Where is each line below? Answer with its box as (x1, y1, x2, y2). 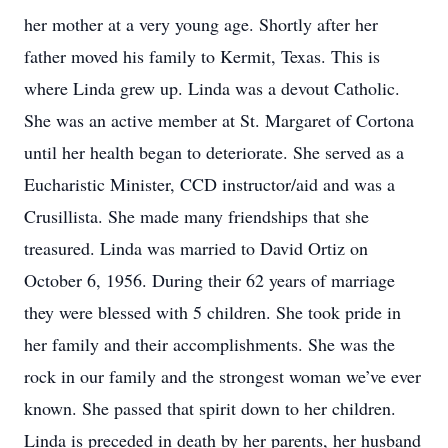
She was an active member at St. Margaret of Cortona (24, 108, 414, 132)
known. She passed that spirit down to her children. (24, 396, 396, 420)
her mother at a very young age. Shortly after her (24, 12, 378, 36)
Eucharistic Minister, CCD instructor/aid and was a (24, 172, 395, 196)
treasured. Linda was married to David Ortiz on (24, 236, 368, 260)
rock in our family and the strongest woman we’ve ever (24, 364, 421, 388)
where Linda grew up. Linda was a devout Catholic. (24, 76, 400, 100)
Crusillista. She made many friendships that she (24, 204, 369, 228)
